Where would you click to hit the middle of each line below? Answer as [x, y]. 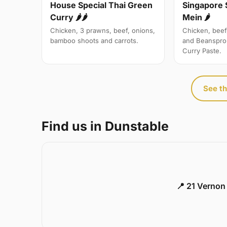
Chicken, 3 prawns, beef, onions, [103, 30]
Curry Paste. [202, 50]
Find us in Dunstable [105, 126]
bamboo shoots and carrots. [94, 40]
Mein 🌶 [197, 17]
